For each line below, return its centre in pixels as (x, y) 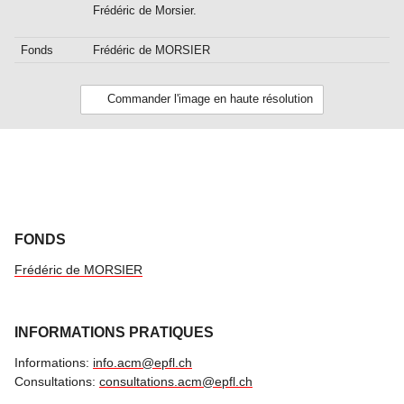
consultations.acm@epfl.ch (176, 382)
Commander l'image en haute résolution (210, 99)
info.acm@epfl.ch (142, 363)
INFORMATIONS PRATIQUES (114, 333)
